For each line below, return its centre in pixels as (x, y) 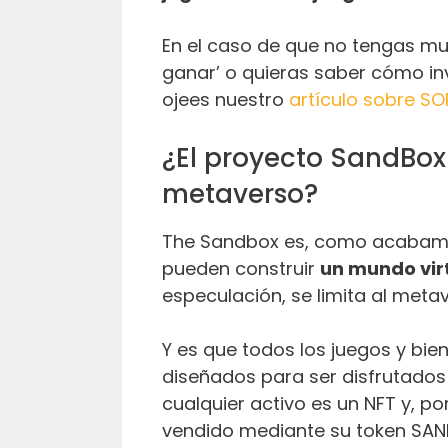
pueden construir (241, 268)
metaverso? (240, 193)
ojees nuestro (225, 99)
